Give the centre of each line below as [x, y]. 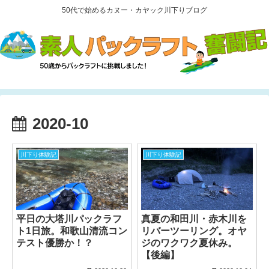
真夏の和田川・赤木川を [194, 219]
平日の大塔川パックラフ [69, 219]
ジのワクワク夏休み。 [189, 243]
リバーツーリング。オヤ [194, 231]
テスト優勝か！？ [55, 243]
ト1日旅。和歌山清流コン [72, 231]
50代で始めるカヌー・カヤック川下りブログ [134, 11]
